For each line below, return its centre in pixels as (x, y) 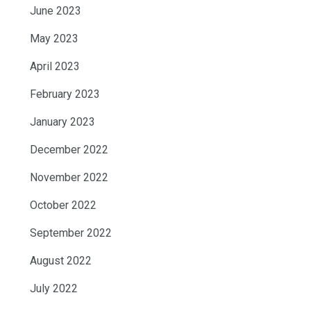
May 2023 (54, 38)
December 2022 (69, 149)
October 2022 (63, 205)
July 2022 (54, 288)
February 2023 (65, 94)
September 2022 (71, 233)
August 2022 (61, 260)
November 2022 (69, 177)
